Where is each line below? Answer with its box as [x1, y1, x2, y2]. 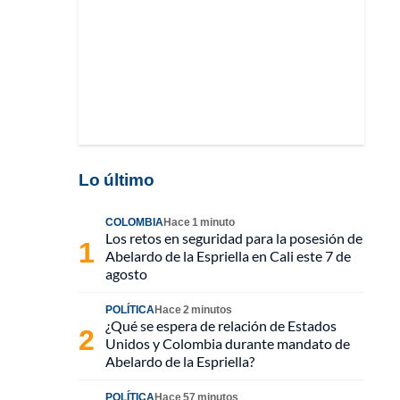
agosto [105, 265, 147, 282]
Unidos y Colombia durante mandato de [105, 335, 350, 352]
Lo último [79, 169, 154, 189]
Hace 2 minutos [154, 303, 232, 316]
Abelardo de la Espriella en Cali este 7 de [105, 247, 351, 264]
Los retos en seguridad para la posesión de [105, 229, 362, 246]
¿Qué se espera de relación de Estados [105, 317, 337, 334]
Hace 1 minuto [163, 215, 235, 229]
